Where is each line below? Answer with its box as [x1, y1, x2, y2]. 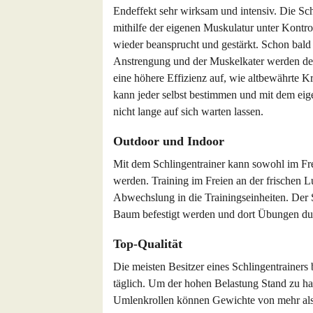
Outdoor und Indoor [113, 134, 224, 148]
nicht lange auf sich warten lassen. [113, 105, 263, 117]
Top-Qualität [113, 237, 182, 251]
